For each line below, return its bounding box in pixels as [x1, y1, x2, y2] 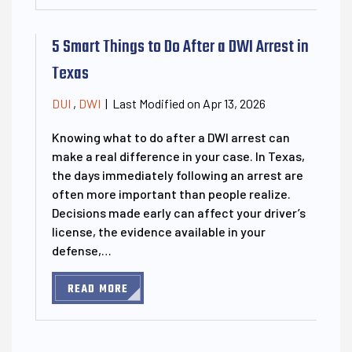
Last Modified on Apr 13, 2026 [112, 95, 266, 111]
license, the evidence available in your [52, 223, 266, 239]
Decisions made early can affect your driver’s [52, 204, 306, 220]
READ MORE [68, 280, 128, 299]
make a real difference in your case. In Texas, [52, 148, 305, 163]
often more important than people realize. [52, 185, 291, 201]
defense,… [52, 242, 112, 258]
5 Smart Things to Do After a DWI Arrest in [52, 33, 309, 60]
